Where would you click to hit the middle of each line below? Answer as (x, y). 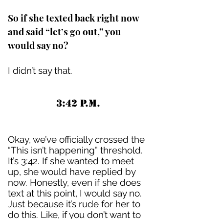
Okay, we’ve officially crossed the (76, 139)
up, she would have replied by (72, 172)
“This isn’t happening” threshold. (75, 150)
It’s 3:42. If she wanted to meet (71, 161)
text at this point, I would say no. (75, 193)
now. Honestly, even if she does (74, 182)
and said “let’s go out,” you (65, 31)
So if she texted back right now (73, 18)
